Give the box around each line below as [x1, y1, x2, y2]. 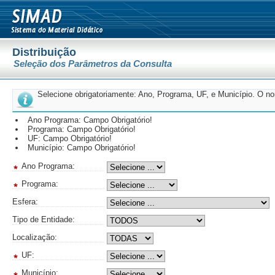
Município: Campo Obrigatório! [28, 143, 136, 152]
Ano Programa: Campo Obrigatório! [28, 115, 152, 125]
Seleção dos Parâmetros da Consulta [14, 58, 172, 69]
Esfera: [12, 197, 38, 206]
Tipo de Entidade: [12, 215, 75, 224]
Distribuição [12, 46, 76, 58]
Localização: [12, 233, 57, 242]
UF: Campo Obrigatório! [28, 134, 112, 143]
